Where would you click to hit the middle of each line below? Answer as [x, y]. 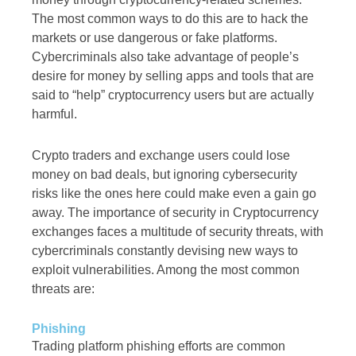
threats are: [63, 289]
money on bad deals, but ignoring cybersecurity [164, 175]
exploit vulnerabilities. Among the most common [166, 270]
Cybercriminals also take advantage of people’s [165, 57]
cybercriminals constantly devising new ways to [165, 251]
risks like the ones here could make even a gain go [174, 194]
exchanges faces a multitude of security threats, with [178, 232]
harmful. [54, 114]
